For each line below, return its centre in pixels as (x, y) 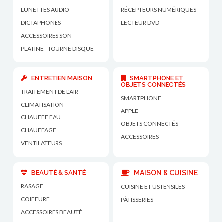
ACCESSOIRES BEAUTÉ (52, 212)
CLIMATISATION (43, 104)
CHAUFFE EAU (41, 117)
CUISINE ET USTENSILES (153, 186)
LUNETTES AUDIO (45, 9)
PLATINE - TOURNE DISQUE (57, 48)
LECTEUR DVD (140, 22)
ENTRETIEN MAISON (62, 78)
